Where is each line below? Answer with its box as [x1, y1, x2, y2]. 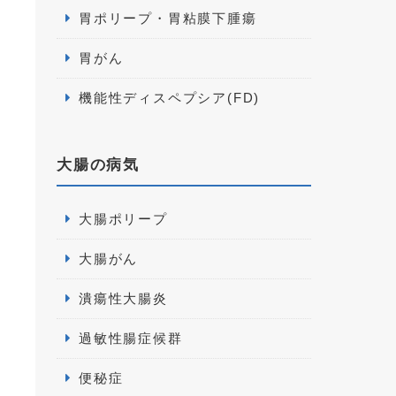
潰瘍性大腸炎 [79, 291, 168, 306]
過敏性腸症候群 [79, 331, 183, 346]
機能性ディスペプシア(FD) [79, 90, 261, 105]
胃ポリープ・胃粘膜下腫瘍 [79, 11, 257, 26]
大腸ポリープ [79, 211, 168, 226]
